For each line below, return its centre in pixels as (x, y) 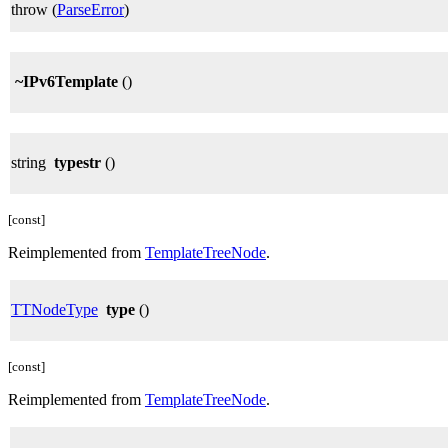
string (32, 163)
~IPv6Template (66, 82)
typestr (77, 163)
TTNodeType (54, 310)
